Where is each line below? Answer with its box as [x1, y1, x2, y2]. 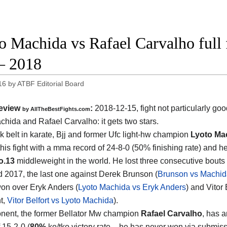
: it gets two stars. [97, 117, 159, 126]
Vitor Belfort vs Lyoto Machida [7, 196, 113, 205]
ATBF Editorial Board [17, 79, 85, 88]
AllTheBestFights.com [30, 105, 90, 112]
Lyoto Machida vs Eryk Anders [78, 182, 186, 192]
